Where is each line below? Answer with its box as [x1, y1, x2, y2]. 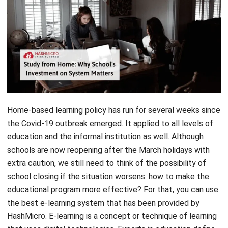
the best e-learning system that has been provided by [7, 169, 199, 180]
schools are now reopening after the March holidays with [7, 117, 210, 127]
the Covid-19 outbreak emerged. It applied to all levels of [7, 90, 213, 100]
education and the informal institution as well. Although [7, 103, 204, 113]
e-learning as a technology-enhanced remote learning [7, 209, 197, 219]
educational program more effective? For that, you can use [7, 156, 218, 166]
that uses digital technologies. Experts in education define [7, 196, 215, 206]
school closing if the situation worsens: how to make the [7, 143, 209, 153]
